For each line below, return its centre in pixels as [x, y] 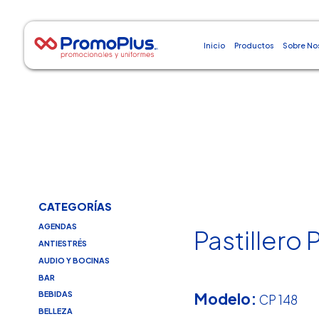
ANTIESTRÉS [62, 244]
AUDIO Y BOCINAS [74, 260]
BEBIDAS [55, 294]
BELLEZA [55, 311]
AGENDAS [57, 226]
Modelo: [226, 298]
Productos [254, 45]
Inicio [214, 45]
